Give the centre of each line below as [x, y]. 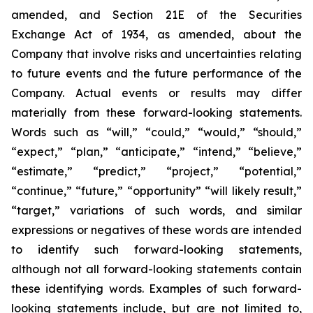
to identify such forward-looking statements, [156, 249]
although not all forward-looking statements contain [156, 269]
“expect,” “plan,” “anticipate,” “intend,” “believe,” [156, 152]
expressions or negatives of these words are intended [156, 230]
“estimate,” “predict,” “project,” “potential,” [156, 171]
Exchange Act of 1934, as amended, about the [156, 34]
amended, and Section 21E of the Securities [156, 15]
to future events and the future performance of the [156, 73]
